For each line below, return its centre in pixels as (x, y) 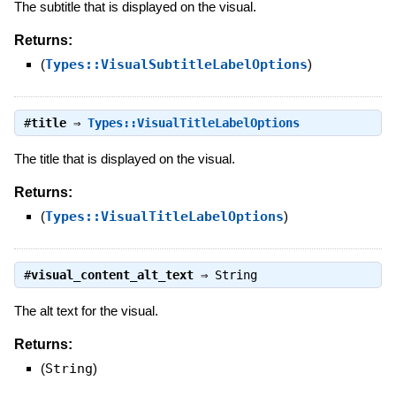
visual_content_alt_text (112, 275)
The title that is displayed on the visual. (124, 158)
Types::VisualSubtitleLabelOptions (176, 64)
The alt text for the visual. (86, 311)
